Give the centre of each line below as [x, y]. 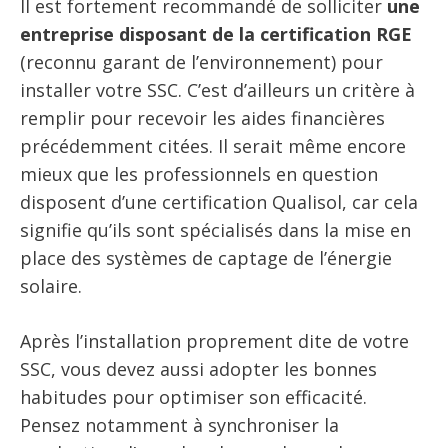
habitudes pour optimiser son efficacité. [193, 396]
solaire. [51, 285]
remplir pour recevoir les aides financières [202, 117]
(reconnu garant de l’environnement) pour [201, 61]
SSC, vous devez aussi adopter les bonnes [198, 368]
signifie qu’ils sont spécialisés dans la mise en [215, 229]
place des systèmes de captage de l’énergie [206, 257]
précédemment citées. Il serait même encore [213, 145]
